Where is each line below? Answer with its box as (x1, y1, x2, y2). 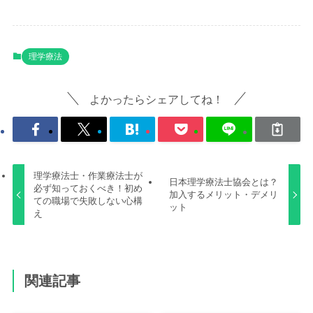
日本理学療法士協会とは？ (168, 177, 278, 188)
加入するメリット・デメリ (168, 189, 278, 201)
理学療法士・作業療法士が (34, 170, 143, 182)
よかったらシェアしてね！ (89, 92, 224, 105)
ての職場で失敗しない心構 (34, 196, 143, 207)
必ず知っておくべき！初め (34, 183, 143, 194)
